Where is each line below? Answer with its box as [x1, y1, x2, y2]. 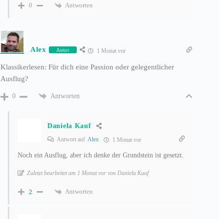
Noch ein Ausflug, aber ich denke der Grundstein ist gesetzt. [18, 152, 184, 159]
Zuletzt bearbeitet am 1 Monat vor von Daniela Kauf [27, 170, 149, 177]
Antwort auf [56, 136, 88, 143]
